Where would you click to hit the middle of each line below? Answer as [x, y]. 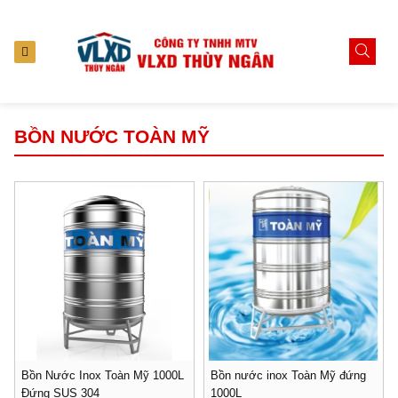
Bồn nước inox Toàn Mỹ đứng [288, 375]
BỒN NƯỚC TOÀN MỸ [112, 136]
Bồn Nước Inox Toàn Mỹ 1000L [103, 375]
